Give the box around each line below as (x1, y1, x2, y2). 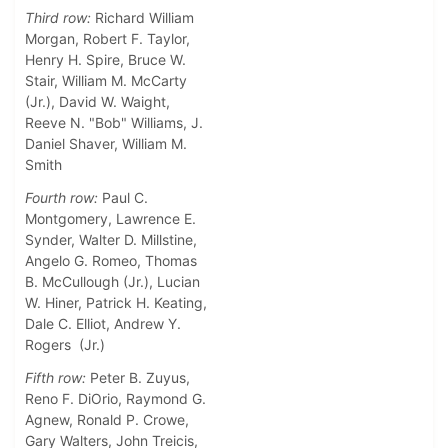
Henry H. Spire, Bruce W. (25, 51, 186, 69)
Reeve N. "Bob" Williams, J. (25, 114, 203, 132)
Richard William (91, 9, 194, 27)
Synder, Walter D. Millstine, (25, 231, 197, 249)
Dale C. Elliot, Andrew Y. (25, 315, 181, 333)
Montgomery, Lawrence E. (25, 210, 196, 228)
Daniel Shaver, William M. (25, 135, 187, 153)
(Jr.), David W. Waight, (25, 93, 170, 111)
